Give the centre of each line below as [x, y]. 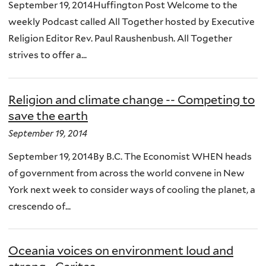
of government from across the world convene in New [126, 173]
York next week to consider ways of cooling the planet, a [132, 189]
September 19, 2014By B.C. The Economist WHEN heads [130, 156]
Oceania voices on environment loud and [121, 251]
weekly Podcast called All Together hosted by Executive [132, 22]
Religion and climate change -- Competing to [132, 99]
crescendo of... [39, 206]
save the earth [48, 115]
